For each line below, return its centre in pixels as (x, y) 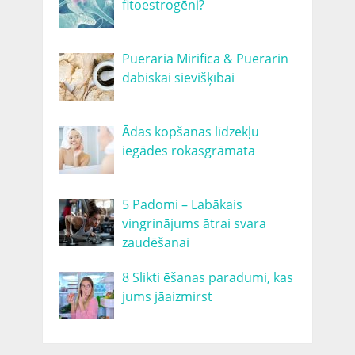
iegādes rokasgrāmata (188, 151)
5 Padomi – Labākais (182, 205)
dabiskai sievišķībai (178, 78)
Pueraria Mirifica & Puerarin (205, 59)
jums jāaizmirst (167, 297)
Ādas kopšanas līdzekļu (190, 132)
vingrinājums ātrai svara (194, 224)
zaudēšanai (155, 243)
